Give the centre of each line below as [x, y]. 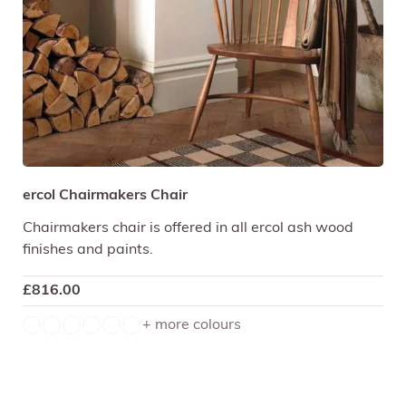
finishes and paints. [88, 250]
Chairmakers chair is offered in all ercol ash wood [188, 228]
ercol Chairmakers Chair [105, 195]
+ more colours [192, 325]
